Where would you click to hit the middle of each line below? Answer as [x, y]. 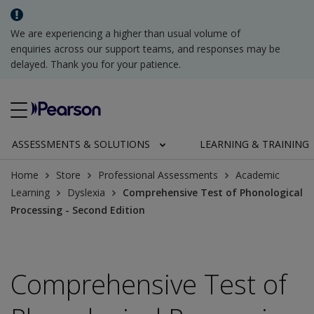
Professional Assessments [158, 175]
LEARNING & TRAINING [254, 144]
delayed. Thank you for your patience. [96, 64]
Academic [258, 175]
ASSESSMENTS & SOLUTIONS [81, 144]
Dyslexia [86, 192]
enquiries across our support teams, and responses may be [145, 49]
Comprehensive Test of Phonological [213, 192]
